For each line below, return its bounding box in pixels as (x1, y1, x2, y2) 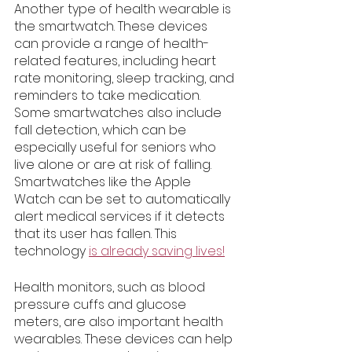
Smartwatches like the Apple (14, 173, 194, 192)
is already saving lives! (89, 242, 225, 261)
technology (14, 242, 89, 261)
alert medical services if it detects (14, 207, 228, 226)
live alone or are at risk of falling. (14, 156, 214, 174)
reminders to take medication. (14, 86, 203, 105)
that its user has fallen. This (14, 225, 180, 244)
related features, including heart (14, 52, 219, 71)
